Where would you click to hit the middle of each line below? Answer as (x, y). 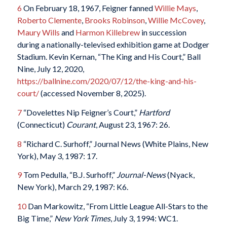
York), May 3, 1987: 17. (57, 156)
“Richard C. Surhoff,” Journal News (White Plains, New (115, 143)
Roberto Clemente (49, 20)
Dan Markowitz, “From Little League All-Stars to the (117, 206)
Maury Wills (38, 32)
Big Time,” (35, 218)
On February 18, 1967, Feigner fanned (88, 8)
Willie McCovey (176, 20)
